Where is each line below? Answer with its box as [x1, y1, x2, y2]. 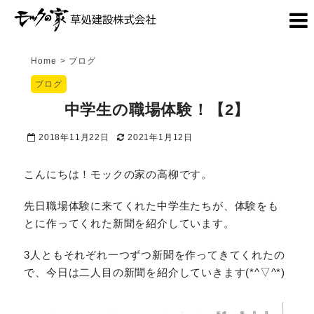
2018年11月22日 [36, 132, 109, 143]
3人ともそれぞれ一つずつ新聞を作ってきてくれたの [24, 249, 285, 261]
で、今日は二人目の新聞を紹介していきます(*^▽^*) [24, 266, 286, 279]
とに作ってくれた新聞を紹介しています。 [24, 217, 235, 230]
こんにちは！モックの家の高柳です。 [24, 168, 213, 181]
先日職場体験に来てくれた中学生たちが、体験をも [24, 200, 279, 212]
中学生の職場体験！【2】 [64, 101, 250, 119]
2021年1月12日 [125, 132, 193, 143]
